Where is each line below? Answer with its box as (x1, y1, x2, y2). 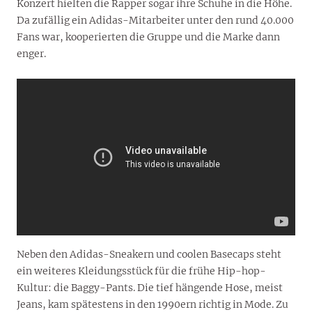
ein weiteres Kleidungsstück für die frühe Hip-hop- (17, 264, 266, 277)
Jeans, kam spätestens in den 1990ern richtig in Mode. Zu (17, 297, 288, 311)
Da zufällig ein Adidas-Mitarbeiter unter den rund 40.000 (17, 13, 294, 26)
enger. (17, 47, 46, 60)
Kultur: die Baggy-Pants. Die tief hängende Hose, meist (17, 281, 283, 294)
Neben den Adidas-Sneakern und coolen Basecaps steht (17, 247, 281, 260)
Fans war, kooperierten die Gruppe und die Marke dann (17, 30, 280, 43)
